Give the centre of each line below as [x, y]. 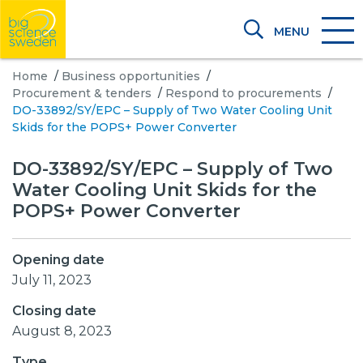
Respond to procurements [243, 93]
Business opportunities [131, 76]
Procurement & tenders [82, 93]
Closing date [54, 311]
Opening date [58, 260]
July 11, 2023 [55, 280]
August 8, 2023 [66, 331]
